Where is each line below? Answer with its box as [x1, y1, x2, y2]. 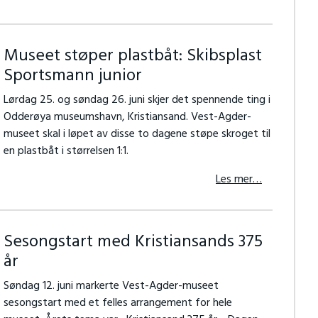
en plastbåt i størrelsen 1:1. [3, 142, 128, 160]
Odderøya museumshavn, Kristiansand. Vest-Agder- [3, 108, 251, 126]
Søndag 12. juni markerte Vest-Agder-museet [3, 277, 219, 295]
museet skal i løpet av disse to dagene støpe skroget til [3, 125, 270, 143]
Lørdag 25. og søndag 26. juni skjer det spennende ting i [3, 91, 270, 109]
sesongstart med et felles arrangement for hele [3, 294, 232, 312]
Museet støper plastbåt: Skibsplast [3, 43, 262, 70]
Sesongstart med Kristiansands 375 [3, 229, 263, 256]
